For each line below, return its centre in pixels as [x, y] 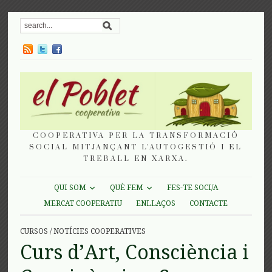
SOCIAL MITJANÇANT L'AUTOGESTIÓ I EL [136, 147]
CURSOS [34, 231]
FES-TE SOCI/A [192, 188]
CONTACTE [209, 203]
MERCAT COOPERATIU [83, 203]
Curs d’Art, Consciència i [135, 252]
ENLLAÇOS [156, 203]
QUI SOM [70, 188]
